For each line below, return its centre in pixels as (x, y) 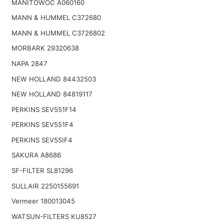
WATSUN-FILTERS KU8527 (54, 216)
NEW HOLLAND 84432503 (53, 79)
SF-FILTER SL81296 (42, 171)
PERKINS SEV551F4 (42, 125)
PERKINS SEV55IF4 (42, 140)
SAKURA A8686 (36, 155)
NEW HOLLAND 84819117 (52, 94)
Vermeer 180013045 (43, 201)
